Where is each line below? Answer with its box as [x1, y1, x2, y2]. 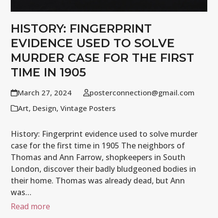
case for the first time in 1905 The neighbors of [11, 140, 185, 151]
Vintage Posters [60, 103, 116, 113]
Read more [11, 200, 51, 212]
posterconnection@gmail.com [89, 87, 195, 97]
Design [33, 103, 57, 113]
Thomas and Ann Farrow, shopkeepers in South [11, 151, 186, 163]
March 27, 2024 [17, 87, 72, 97]
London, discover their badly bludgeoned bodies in [11, 163, 197, 174]
